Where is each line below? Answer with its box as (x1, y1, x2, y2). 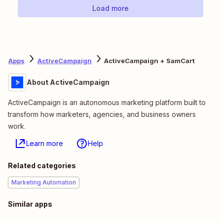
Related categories (8, 161, 76, 170)
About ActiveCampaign (27, 78, 110, 87)
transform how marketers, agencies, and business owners (8, 110, 196, 119)
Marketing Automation (11, 179, 76, 186)
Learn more (26, 139, 63, 148)
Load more (92, 4, 129, 13)
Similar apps (8, 200, 52, 209)
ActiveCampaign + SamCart (104, 56, 195, 65)
